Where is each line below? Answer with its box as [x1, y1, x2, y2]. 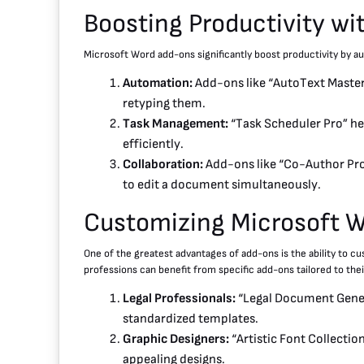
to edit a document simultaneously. [123, 176, 321, 193]
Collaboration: [123, 156, 203, 172]
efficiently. [123, 136, 184, 152]
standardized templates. [123, 310, 258, 327]
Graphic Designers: [123, 331, 229, 347]
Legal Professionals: [123, 290, 236, 306]
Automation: [123, 75, 193, 91]
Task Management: [123, 115, 228, 132]
